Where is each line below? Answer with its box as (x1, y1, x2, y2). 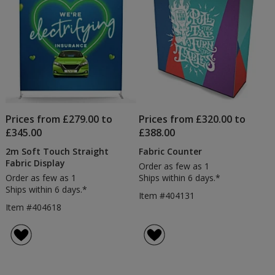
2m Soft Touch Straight (5, 145, 109, 157)
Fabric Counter (139, 145, 203, 157)
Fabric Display (5, 157, 65, 169)
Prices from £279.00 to (5, 112, 112, 126)
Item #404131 (139, 189, 195, 201)
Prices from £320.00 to (139, 112, 246, 126)
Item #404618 (5, 201, 61, 213)
